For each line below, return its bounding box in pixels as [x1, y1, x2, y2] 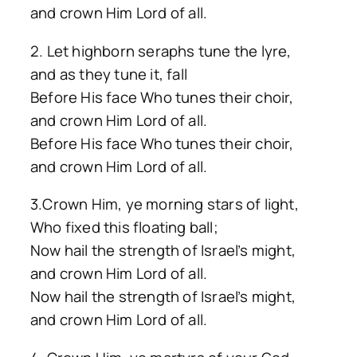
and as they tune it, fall [30, 63, 187, 84]
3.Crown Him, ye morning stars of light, [30, 194, 299, 215]
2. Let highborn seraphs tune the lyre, [30, 40, 292, 61]
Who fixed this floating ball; [30, 217, 218, 238]
